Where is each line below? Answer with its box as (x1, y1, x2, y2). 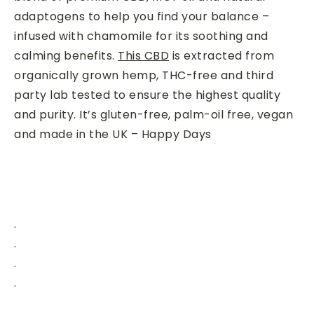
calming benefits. (14, 48, 118, 64)
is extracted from (169, 48, 274, 64)
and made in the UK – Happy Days (14, 126, 212, 142)
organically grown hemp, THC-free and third (14, 67, 273, 83)
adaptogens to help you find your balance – (14, 8, 269, 25)
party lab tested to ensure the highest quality (14, 87, 280, 103)
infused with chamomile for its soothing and (14, 28, 268, 44)
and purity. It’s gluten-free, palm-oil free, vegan (14, 107, 293, 123)
